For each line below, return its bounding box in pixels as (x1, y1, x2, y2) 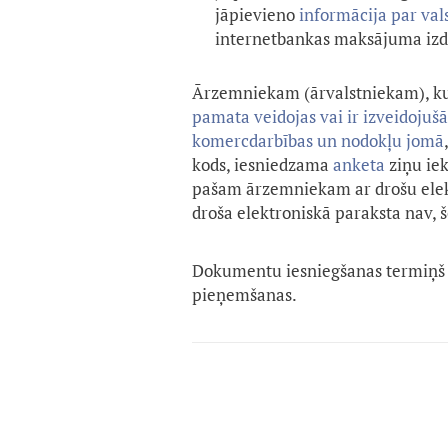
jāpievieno (215, 3, 299, 27)
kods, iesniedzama (192, 153, 333, 177)
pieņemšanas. (192, 283, 297, 307)
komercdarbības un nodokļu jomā (192, 129, 444, 153)
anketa (333, 153, 389, 177)
